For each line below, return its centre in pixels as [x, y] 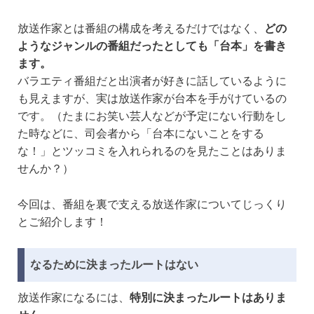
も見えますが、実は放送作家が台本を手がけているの [152, 99]
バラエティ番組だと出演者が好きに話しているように [152, 81]
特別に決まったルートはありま [208, 298]
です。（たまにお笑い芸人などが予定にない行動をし [152, 116]
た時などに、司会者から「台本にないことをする [141, 134]
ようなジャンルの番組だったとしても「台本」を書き [152, 46]
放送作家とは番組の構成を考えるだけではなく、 [141, 29]
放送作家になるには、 [74, 298]
